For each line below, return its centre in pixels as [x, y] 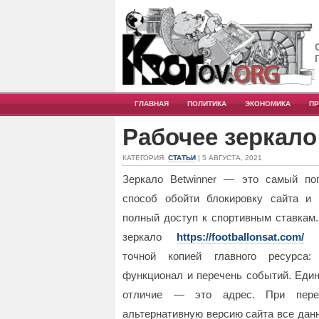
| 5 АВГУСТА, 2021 [229, 158]
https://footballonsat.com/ [240, 237]
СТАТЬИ [182, 158]
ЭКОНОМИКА [268, 104]
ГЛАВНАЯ [152, 104]
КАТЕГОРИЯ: [145, 158]
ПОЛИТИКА [207, 104]
